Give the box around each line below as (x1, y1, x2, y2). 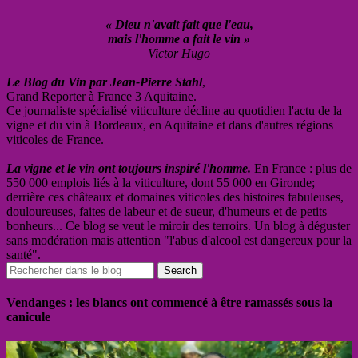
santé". (6, 247, 41, 261)
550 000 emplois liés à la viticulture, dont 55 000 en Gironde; (6, 175, 315, 189)
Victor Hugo (148, 46, 210, 60)
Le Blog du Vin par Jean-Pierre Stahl (6, 74, 202, 89)
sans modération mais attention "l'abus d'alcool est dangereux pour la (6, 233, 352, 247)
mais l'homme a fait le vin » (108, 31, 250, 46)
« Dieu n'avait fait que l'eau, (105, 17, 253, 31)
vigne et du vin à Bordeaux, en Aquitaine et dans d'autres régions (6, 117, 333, 132)
